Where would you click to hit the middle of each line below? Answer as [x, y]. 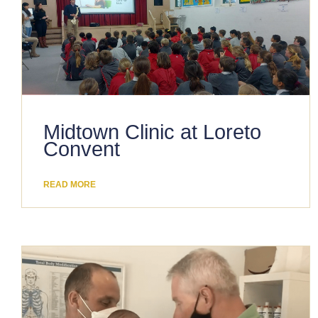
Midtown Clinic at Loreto [152, 132]
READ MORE [70, 184]
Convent [82, 149]
